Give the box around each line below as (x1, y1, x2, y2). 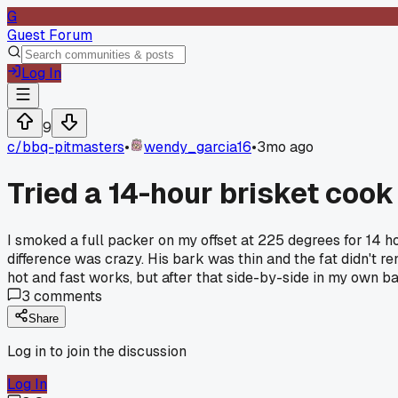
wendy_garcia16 (144, 138, 251, 156)
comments (30, 286, 102, 306)
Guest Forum (7, 26, 92, 44)
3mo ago (257, 138, 314, 156)
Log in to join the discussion (7, 341, 187, 361)
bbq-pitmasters (22, 138, 124, 156)
